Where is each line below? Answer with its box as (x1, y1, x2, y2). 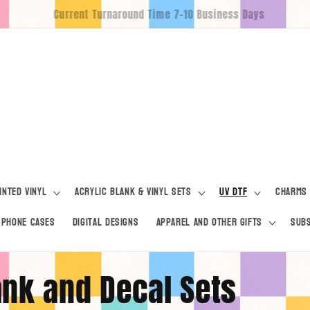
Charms (275, 183, 307, 202)
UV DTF (219, 183, 248, 202)
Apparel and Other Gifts (156, 212, 262, 232)
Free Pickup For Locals (98, 6, 207, 22)
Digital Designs (72, 212, 139, 232)
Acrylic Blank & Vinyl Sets (75, 183, 192, 202)
